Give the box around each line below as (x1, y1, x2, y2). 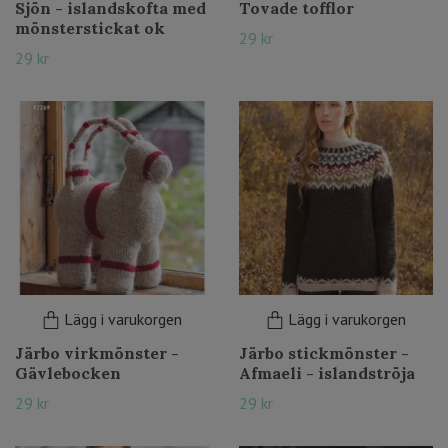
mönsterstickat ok (15, 18, 165, 38)
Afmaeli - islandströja (239, 363, 415, 383)
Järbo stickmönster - (239, 343, 409, 363)
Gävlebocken (15, 363, 121, 383)
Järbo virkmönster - (15, 343, 179, 363)
